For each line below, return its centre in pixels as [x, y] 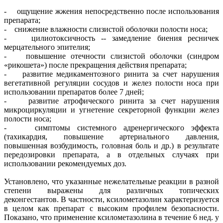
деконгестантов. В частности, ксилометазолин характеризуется [111, 199]
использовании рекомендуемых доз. [65, 163]
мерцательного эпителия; [47, 47]
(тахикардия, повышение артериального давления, [111, 136]
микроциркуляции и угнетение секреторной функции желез [111, 110]
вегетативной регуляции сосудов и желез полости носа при [111, 83]
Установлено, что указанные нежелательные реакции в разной [111, 181]
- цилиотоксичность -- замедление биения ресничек [111, 38]
